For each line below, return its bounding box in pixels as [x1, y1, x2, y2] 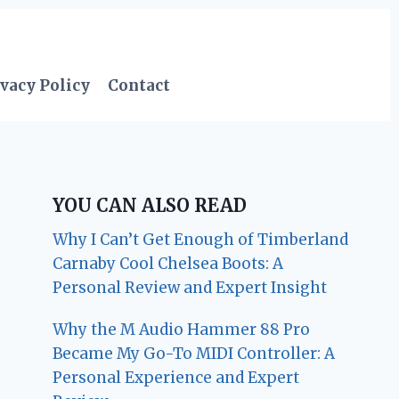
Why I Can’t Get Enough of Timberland [53, 230, 349, 250]
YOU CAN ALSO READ [53, 194, 248, 217]
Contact [108, 75, 171, 95]
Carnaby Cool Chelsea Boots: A [53, 254, 284, 274]
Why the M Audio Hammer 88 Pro [53, 320, 311, 340]
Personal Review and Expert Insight [53, 278, 328, 298]
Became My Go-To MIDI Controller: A [53, 344, 336, 364]
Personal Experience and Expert [53, 368, 300, 388]
